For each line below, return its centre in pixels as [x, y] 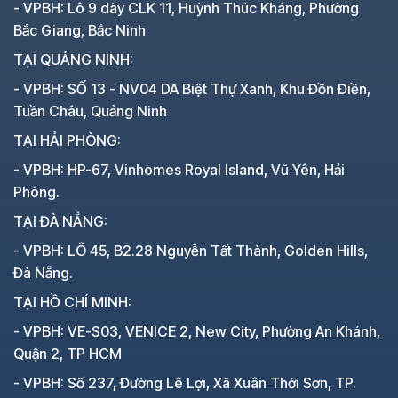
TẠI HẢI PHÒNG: [67, 140]
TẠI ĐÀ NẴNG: [60, 221]
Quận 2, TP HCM [68, 353]
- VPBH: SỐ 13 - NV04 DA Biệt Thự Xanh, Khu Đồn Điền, [192, 88]
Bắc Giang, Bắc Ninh [80, 30]
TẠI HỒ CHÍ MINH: [72, 302]
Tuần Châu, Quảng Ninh [90, 111]
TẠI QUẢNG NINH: [73, 59]
